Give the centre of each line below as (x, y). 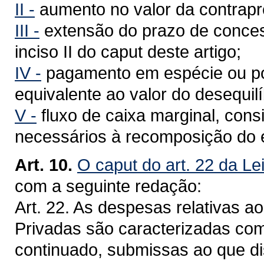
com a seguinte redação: (108, 186)
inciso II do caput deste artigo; (128, 52)
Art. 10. (44, 165)
